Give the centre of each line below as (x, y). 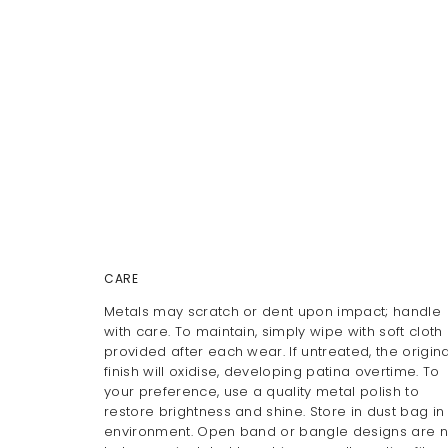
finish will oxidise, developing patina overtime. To (272, 371)
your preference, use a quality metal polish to (261, 391)
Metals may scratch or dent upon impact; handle (272, 311)
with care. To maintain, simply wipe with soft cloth (273, 331)
